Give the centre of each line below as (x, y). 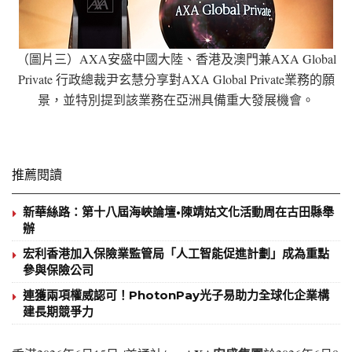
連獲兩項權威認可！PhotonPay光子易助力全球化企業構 (176, 295)
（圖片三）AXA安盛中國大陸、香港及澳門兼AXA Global (176, 58)
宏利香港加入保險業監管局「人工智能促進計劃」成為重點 (176, 253)
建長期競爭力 (58, 311)
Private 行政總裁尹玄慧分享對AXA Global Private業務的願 (176, 79)
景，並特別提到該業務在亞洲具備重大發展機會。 (176, 99)
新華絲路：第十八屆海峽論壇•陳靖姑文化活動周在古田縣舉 (178, 211)
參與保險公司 (58, 269)
